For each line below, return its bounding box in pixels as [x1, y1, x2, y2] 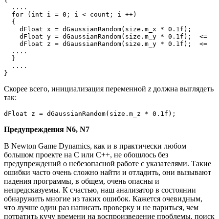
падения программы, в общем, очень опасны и [4, 177, 159, 186]
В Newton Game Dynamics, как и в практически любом [4, 142, 186, 151]
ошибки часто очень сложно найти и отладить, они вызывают [4, 168, 211, 177]
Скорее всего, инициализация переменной [4, 85, 148, 93]
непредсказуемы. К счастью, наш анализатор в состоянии [4, 186, 196, 195]
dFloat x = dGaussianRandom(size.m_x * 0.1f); [4, 25, 192, 33]
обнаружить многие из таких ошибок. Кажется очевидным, [4, 195, 202, 203]
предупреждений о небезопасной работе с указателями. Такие [4, 159, 211, 168]
